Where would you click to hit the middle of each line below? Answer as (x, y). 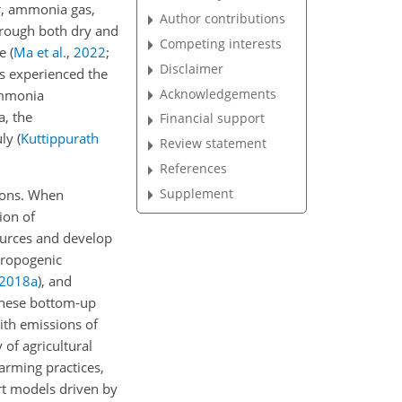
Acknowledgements (218, 93)
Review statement (214, 144)
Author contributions (223, 18)
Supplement (197, 193)
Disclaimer (192, 68)
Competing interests (221, 43)
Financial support (213, 118)
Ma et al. (40, 52)
